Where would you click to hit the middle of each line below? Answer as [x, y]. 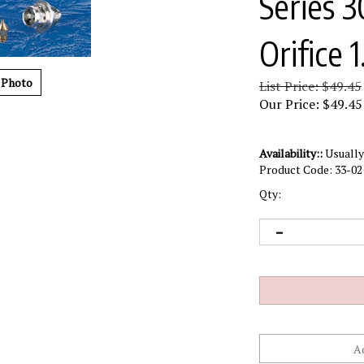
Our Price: [289, 104]
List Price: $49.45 [310, 86]
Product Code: [296, 169]
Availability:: [291, 153]
